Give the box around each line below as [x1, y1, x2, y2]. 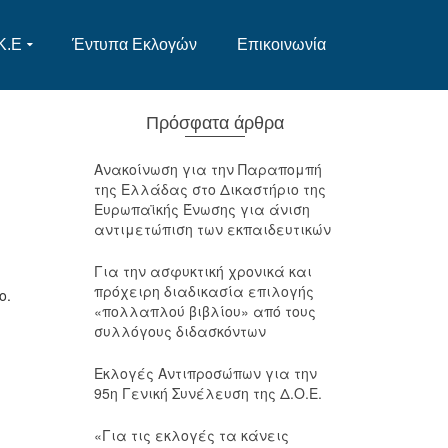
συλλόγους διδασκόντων [93, 321, 266, 341]
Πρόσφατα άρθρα [145, 113, 284, 133]
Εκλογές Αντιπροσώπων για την [93, 363, 317, 383]
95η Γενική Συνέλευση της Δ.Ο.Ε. [93, 383, 322, 403]
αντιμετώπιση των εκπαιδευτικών [93, 219, 331, 239]
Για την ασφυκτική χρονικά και [93, 261, 312, 281]
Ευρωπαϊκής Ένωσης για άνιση [93, 199, 310, 219]
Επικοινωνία [237, 36, 326, 53]
